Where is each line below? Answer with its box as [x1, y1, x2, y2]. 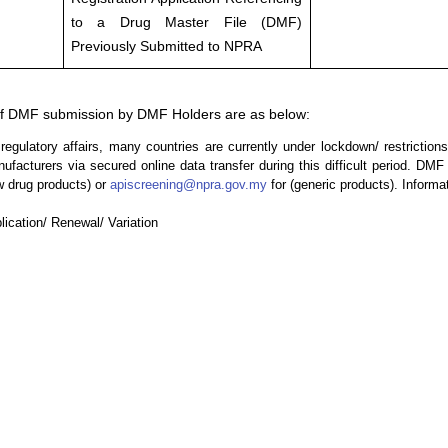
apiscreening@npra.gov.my [110, 176, 267, 192]
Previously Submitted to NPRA [70, 37, 262, 54]
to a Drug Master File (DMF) [70, 13, 303, 30]
